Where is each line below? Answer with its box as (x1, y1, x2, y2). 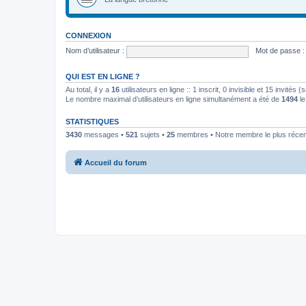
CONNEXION (66, 31, 111, 40)
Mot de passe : (255, 46, 305, 55)
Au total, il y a (66, 85, 111, 94)
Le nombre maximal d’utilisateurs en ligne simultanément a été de (66, 94, 281, 103)
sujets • (138, 130, 167, 139)
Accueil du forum (85, 158, 147, 167)
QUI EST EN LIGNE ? (66, 72, 140, 81)
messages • (82, 130, 126, 139)
